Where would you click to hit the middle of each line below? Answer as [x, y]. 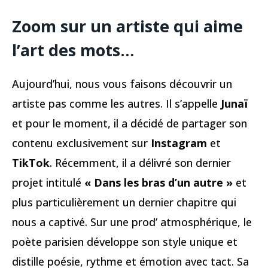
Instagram [179, 143]
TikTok [31, 163]
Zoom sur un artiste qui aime [127, 26]
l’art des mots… [73, 50]
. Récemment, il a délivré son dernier [140, 163]
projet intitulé [48, 183]
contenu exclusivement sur [81, 143]
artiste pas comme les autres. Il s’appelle [116, 104]
